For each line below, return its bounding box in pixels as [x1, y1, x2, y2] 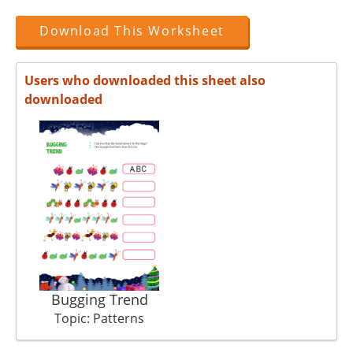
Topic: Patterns [54, 309, 144, 327]
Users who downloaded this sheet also [24, 72, 266, 90]
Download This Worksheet [39, 22, 225, 40]
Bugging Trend [50, 289, 148, 309]
